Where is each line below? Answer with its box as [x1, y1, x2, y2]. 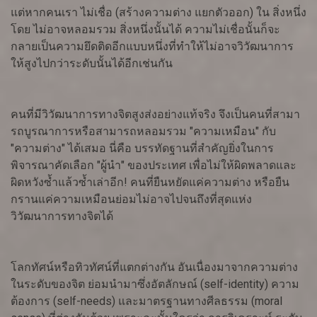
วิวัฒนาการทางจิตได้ [11, 209, 113, 224]
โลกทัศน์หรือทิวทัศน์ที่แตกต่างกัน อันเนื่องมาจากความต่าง [11, 260, 298, 275]
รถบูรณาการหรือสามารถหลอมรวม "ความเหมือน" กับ [11, 125, 276, 139]
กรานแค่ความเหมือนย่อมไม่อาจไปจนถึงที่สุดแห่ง [11, 192, 252, 207]
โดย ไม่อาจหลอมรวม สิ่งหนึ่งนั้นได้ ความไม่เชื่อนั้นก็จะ [11, 23, 280, 37]
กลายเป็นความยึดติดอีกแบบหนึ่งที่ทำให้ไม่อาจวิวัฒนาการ [11, 40, 294, 54]
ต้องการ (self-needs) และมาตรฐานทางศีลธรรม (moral [11, 294, 282, 309]
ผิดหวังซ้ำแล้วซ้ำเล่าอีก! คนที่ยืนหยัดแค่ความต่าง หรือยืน [11, 175, 289, 190]
